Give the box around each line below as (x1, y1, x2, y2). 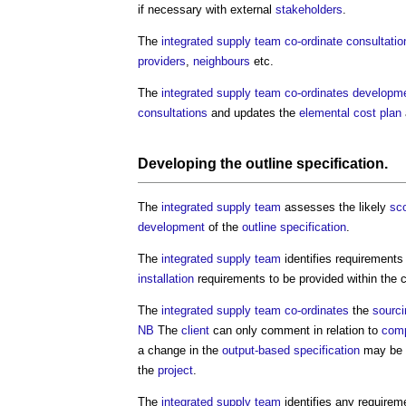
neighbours (193, 53, 250, 68)
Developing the (138, 155, 246, 171)
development (138, 219, 205, 234)
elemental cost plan (299, 105, 401, 120)
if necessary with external (138, 2, 275, 16)
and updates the (208, 105, 299, 120)
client (181, 323, 209, 337)
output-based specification (222, 343, 360, 357)
